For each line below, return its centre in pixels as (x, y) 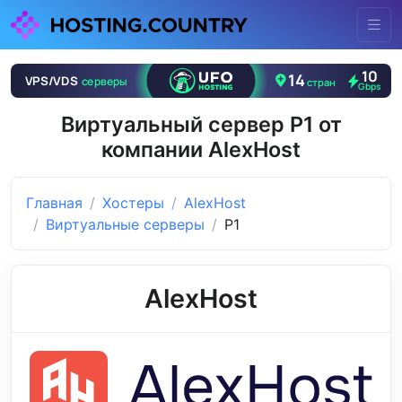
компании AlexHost (201, 150)
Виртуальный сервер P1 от (201, 125)
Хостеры (133, 203)
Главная (54, 203)
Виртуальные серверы (125, 225)
